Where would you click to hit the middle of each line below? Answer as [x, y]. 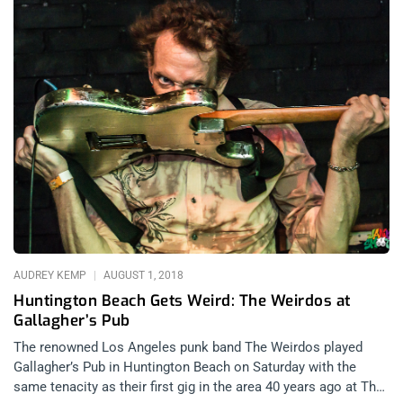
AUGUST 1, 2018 [142, 276]
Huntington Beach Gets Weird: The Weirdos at [182, 301]
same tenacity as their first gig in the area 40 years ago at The [198, 387]
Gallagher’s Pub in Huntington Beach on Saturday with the [185, 367]
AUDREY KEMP [51, 276]
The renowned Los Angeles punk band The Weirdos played [188, 348]
